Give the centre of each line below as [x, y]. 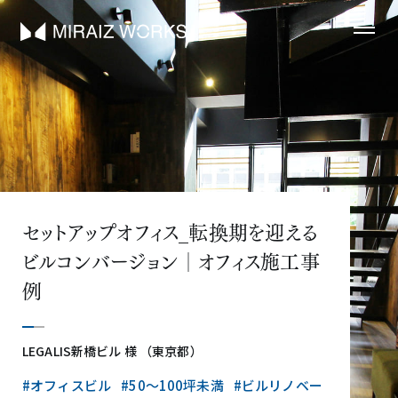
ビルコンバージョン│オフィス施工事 [171, 260]
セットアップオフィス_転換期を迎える [170, 231]
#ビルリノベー [278, 385]
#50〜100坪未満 [172, 385]
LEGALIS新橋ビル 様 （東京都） [112, 351]
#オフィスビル [67, 385]
